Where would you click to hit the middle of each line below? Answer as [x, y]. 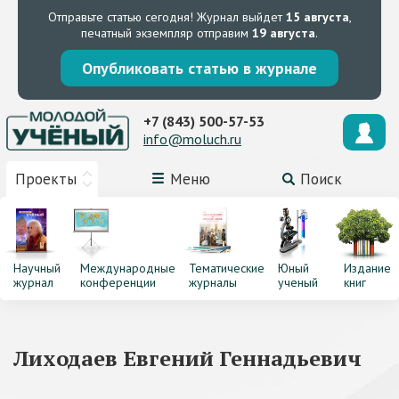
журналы [212, 282]
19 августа [284, 33]
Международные [127, 268]
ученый [297, 282]
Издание [368, 268]
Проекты [46, 179]
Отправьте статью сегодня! [120, 17]
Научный [37, 268]
